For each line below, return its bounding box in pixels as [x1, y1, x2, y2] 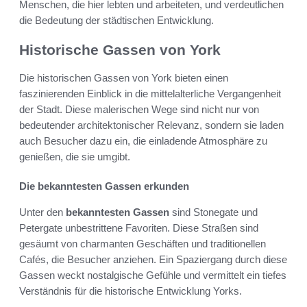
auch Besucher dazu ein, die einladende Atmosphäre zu [19, 134, 267, 147]
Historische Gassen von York [19, 42, 221, 58]
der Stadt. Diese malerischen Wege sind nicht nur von [19, 103, 259, 115]
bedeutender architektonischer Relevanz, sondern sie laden [19, 119, 284, 131]
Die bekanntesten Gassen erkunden [19, 180, 189, 192]
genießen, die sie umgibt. [19, 150, 130, 162]
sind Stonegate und [169, 206, 258, 218]
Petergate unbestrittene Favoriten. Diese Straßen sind [19, 221, 258, 234]
